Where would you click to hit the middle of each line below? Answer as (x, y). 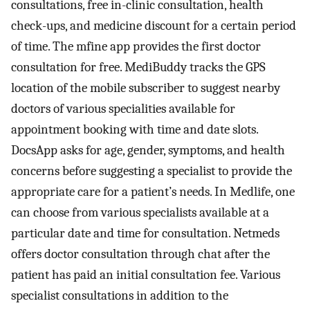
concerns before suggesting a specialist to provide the (152, 171)
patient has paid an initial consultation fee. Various (146, 274)
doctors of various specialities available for (123, 108)
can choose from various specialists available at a (140, 212)
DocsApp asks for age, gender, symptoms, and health (148, 150)
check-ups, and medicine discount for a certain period (154, 25)
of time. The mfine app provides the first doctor (136, 46)
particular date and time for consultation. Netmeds (145, 233)
